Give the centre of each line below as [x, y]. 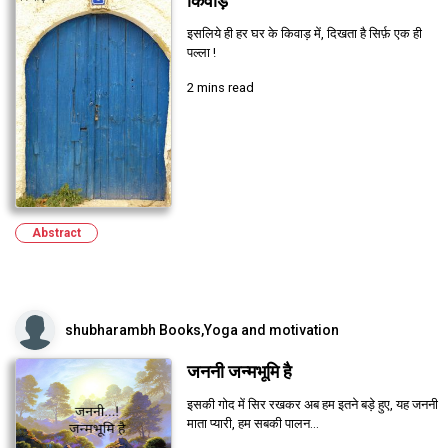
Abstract [56, 232]
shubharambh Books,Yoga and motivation [202, 329]
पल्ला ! [201, 53]
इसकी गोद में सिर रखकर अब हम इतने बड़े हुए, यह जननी [312, 404]
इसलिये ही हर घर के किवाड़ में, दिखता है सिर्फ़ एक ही [304, 34]
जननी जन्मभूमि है [239, 371]
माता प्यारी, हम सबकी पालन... [252, 423]
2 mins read [220, 88]
